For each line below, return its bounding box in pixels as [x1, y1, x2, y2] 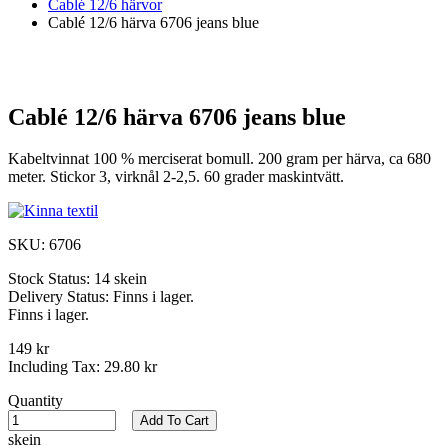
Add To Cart [140, 413, 209, 429]
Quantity [8, 392, 63, 410]
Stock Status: [8, 270, 94, 288]
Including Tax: [8, 358, 104, 376]
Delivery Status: [8, 288, 113, 306]
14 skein [94, 270, 147, 288]
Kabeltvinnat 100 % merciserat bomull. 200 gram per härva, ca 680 [8, 150, 431, 168]
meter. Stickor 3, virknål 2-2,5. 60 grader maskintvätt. [8, 168, 344, 186]
